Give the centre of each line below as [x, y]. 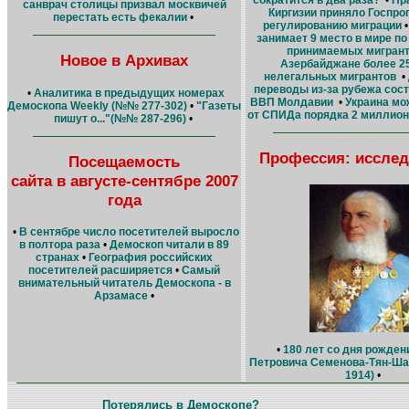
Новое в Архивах [124, 61]
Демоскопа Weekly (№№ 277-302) [97, 105]
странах [58, 258]
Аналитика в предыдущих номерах [129, 93]
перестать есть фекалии [120, 17]
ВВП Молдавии [292, 102]
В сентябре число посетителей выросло [129, 232]
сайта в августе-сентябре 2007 [124, 180]
